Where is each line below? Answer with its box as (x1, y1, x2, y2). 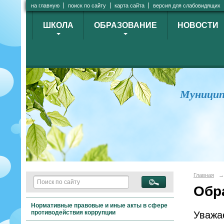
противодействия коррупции (31, 208, 116, 216)
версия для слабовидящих (153, 2, 220, 8)
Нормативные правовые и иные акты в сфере (31, 201, 168, 209)
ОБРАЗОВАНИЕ (94, 21, 157, 29)
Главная (193, 172, 214, 178)
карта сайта (114, 2, 144, 8)
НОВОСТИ (177, 21, 218, 29)
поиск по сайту (68, 2, 106, 8)
